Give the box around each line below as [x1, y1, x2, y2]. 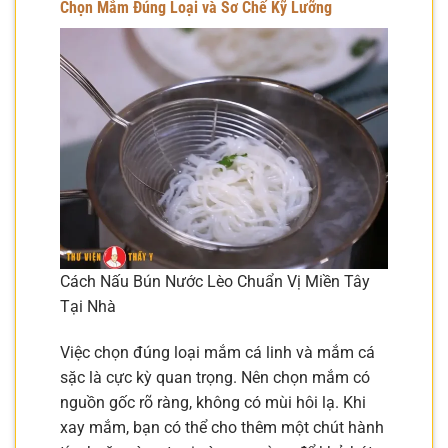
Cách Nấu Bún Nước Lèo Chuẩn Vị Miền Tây [60, 271, 370, 291]
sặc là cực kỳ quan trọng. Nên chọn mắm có [60, 367, 370, 387]
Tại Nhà [60, 296, 116, 316]
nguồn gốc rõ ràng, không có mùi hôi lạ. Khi [60, 392, 366, 412]
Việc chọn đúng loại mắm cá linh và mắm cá [60, 342, 375, 362]
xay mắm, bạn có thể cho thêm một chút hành [60, 417, 384, 437]
